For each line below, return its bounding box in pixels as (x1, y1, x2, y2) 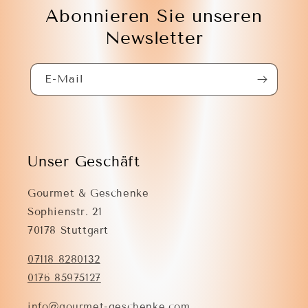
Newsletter (104, 27, 203, 49)
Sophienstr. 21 (27, 206, 102, 219)
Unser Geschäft (27, 153, 140, 171)
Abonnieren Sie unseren (45, 5, 263, 27)
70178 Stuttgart (27, 224, 109, 237)
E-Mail (45, 72, 84, 86)
